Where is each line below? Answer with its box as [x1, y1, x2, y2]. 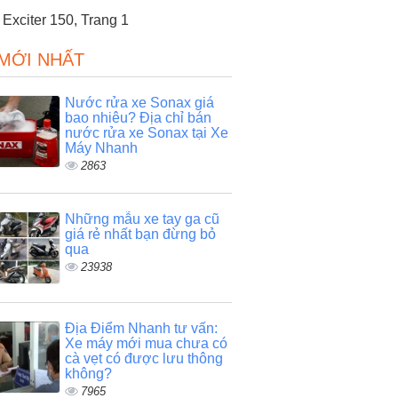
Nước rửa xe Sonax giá [64, 95, 214, 110]
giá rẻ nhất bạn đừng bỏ [64, 227, 216, 242]
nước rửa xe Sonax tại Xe [64, 125, 228, 140]
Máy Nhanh [64, 140, 138, 155]
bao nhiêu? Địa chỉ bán [64, 110, 211, 125]
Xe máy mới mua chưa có [64, 336, 227, 351]
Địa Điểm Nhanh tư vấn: [64, 321, 218, 336]
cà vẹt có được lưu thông [64, 351, 223, 366]
